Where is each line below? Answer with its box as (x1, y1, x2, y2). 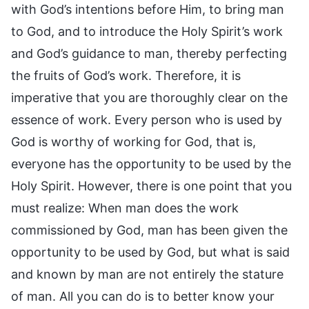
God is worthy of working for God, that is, (11, 134, 256, 149)
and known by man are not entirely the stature (11, 266, 283, 281)
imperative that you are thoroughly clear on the (11, 90, 288, 105)
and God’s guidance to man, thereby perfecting (11, 46, 287, 61)
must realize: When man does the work (11, 200, 239, 215)
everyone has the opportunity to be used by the (11, 156, 291, 171)
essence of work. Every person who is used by (11, 112, 282, 127)
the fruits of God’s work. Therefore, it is (11, 68, 241, 83)
